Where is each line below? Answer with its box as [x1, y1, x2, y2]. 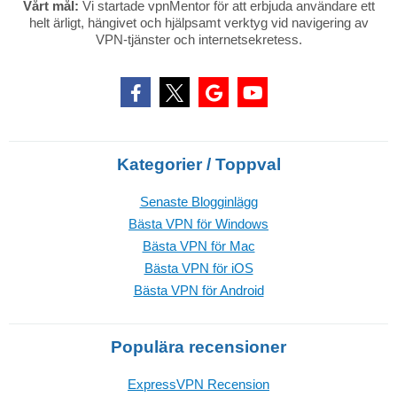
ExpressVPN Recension [128, 376, 269, 392]
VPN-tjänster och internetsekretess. [95, 31, 302, 47]
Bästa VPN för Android [133, 282, 264, 298]
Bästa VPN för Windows [128, 215, 269, 231]
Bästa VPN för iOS [144, 260, 253, 276]
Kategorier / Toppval [116, 154, 281, 174]
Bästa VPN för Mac [142, 237, 255, 253]
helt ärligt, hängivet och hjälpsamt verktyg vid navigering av [28, 14, 369, 30]
